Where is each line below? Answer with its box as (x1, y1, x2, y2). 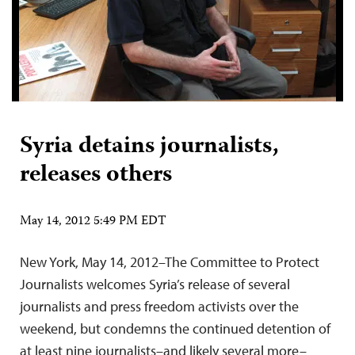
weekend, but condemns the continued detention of (20, 319, 330, 338)
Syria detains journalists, (20, 128, 279, 166)
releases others (20, 156, 172, 195)
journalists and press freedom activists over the (20, 297, 299, 315)
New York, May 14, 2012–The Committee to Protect (20, 253, 319, 271)
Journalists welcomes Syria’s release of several (20, 275, 290, 293)
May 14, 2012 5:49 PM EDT (20, 212, 166, 232)
